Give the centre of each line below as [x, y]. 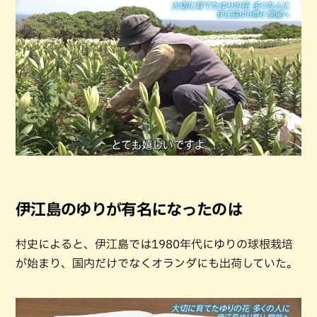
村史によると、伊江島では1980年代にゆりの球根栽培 [154, 244]
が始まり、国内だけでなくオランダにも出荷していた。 [157, 264]
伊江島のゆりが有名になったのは [129, 210]
